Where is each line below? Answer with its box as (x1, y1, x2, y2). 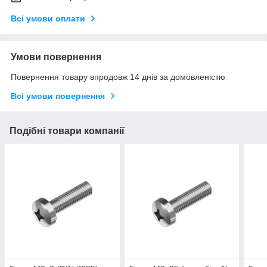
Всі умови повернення (11, 91, 105, 101)
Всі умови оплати (11, 14, 85, 24)
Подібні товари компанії (10, 126, 125, 136)
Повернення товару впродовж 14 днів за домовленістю (11, 72, 225, 82)
